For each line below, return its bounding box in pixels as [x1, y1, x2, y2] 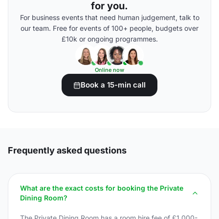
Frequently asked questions [8, 145, 127, 155]
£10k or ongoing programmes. [61, 35, 158, 43]
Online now [95, 66, 124, 73]
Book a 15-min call [81, 80, 146, 89]
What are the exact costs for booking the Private [20, 184, 183, 192]
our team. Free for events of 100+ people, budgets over [21, 24, 198, 32]
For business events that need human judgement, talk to [20, 13, 199, 22]
